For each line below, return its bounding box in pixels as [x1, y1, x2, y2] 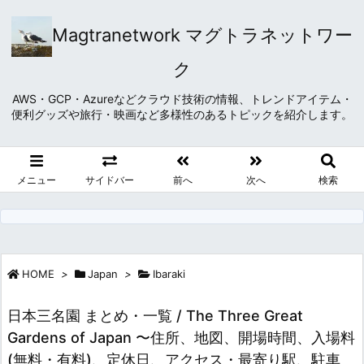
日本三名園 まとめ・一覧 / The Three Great [7, 306, 303, 324]
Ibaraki [153, 266, 185, 280]
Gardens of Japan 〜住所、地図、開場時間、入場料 [7, 328, 355, 346]
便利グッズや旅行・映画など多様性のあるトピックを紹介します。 [11, 107, 353, 121]
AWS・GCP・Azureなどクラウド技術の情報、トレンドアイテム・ [11, 92, 353, 106]
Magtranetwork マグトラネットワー [52, 24, 353, 45]
